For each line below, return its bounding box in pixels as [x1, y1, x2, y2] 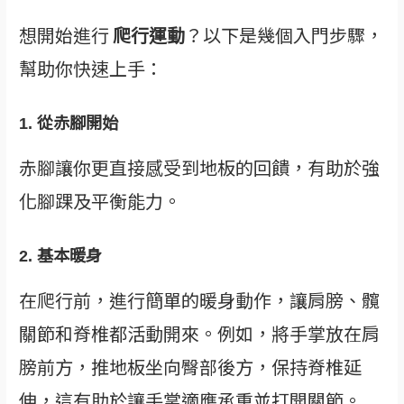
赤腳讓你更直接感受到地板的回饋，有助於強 [19, 153, 381, 180]
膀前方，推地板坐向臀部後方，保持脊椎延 [19, 353, 363, 380]
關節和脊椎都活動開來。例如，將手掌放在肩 [19, 319, 381, 346]
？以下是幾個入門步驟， [185, 21, 384, 48]
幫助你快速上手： [19, 54, 164, 81]
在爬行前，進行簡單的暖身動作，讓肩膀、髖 [19, 286, 381, 313]
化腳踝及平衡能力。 [19, 187, 182, 214]
